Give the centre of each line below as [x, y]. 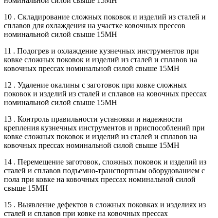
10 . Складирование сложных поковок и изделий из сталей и [105, 17]
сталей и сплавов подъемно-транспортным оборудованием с [104, 170]
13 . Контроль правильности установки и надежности [93, 119]
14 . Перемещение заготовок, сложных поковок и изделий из [105, 162]
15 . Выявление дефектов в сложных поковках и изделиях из [105, 204]
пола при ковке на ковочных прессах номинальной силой [100, 179]
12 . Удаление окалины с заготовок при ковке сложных [95, 85]
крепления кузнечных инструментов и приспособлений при [104, 127]
